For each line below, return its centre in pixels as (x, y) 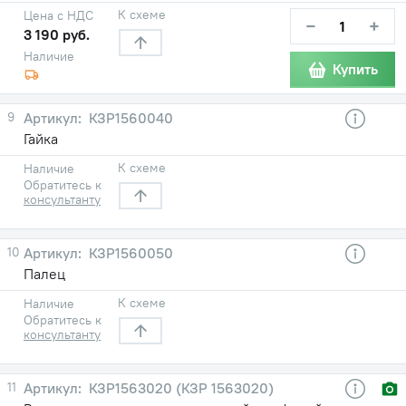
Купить (355, 69)
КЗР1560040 (129, 117)
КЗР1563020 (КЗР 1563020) (179, 387)
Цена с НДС (58, 15)
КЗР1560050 (129, 252)
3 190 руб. (57, 34)
